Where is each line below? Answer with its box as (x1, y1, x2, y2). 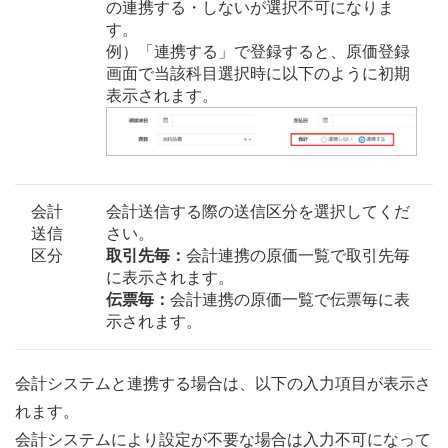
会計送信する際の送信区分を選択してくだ (106, 203, 410, 221)
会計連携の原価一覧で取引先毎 (186, 247, 410, 265)
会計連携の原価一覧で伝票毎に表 (170, 291, 410, 309)
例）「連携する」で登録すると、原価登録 (106, 43, 410, 61)
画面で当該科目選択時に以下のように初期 (106, 65, 410, 83)
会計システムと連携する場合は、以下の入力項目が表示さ (15, 375, 431, 393)
